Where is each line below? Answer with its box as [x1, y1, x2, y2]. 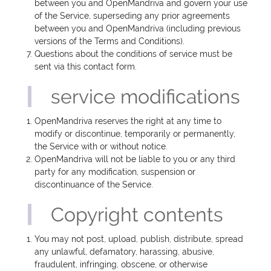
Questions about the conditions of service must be [34, 49, 233, 59]
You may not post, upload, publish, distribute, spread [34, 234, 244, 244]
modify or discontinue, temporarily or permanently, [34, 129, 236, 139]
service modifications [51, 85, 241, 108]
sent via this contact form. [34, 62, 137, 72]
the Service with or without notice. [34, 142, 168, 152]
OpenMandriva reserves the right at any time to [34, 116, 222, 126]
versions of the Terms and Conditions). [34, 36, 185, 47]
